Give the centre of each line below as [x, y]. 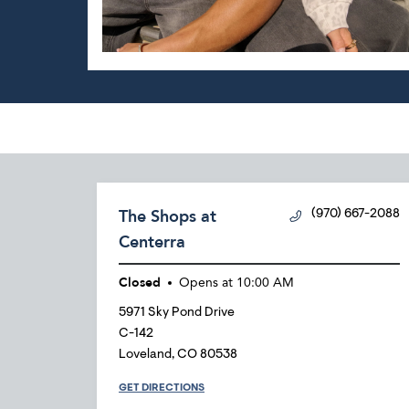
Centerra [152, 242]
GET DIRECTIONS [162, 388]
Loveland [145, 355]
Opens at [206, 283]
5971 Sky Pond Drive [177, 313]
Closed [140, 283]
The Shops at [168, 217]
